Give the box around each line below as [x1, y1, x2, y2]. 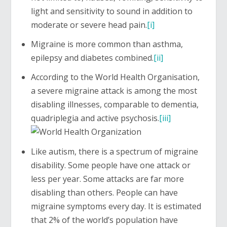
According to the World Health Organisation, [30, 71, 200, 83]
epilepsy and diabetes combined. [30, 52, 154, 64]
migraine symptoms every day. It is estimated [30, 200, 201, 212]
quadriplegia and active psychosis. [30, 112, 159, 124]
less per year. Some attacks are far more [30, 173, 184, 184]
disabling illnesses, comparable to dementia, [30, 99, 199, 110]
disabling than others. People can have [30, 186, 178, 198]
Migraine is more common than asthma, [30, 39, 183, 50]
